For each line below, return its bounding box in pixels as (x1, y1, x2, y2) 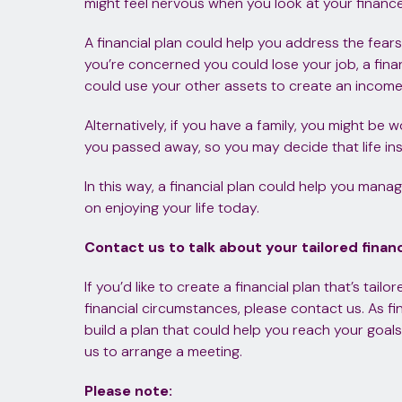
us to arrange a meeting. (83, 341, 242, 361)
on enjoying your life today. (83, 197, 259, 217)
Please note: (83, 380, 172, 400)
